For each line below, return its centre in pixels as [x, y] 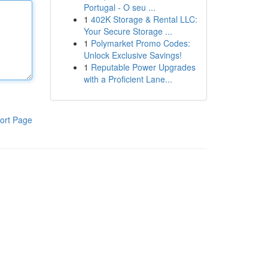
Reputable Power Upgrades [143, 67]
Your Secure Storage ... [128, 31]
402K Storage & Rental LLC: [144, 19]
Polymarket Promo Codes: [140, 43]
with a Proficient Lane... [128, 79]
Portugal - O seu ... [119, 7]
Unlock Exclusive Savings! [133, 55]
